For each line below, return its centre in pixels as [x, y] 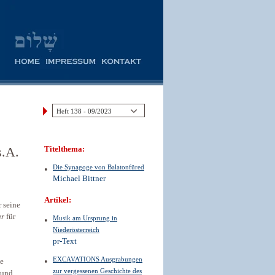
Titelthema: [64, 149]
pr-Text [65, 241]
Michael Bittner [79, 179]
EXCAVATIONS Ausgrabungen [98, 259]
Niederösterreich [76, 230]
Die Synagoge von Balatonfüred [99, 167]
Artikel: [58, 200]
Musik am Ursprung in [85, 218]
